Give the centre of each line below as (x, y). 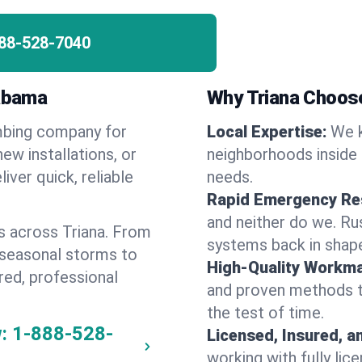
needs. (230, 177)
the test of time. (265, 313)
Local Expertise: (267, 132)
